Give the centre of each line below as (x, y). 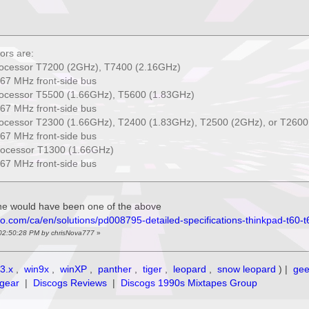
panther (115, 269)
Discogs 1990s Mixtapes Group (189, 282)
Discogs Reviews (70, 282)
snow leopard (247, 269)
